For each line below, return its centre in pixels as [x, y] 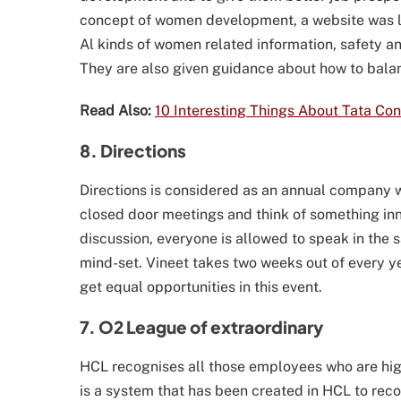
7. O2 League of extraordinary [201, 327]
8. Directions [133, 151]
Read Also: [115, 111]
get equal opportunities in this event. [201, 287]
